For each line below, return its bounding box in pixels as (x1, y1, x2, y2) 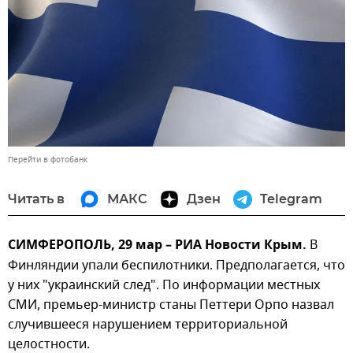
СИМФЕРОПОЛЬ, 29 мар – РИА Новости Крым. (8, 236, 307, 257)
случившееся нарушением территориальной (8, 315, 288, 335)
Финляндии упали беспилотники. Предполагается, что (8, 256, 345, 276)
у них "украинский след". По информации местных (8, 276, 320, 295)
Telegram (260, 191, 322, 207)
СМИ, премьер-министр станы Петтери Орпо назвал (8, 295, 334, 315)
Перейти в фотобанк (8, 154, 87, 166)
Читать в (8, 191, 65, 207)
